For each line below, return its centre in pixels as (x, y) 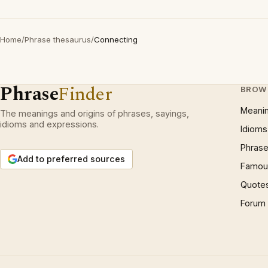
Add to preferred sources (71, 159)
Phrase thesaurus (58, 39)
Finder (85, 94)
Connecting (116, 39)
